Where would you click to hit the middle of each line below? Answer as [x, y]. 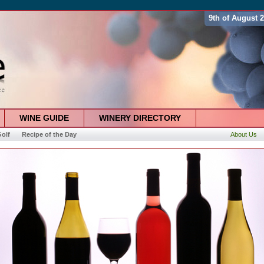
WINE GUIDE [44, 118]
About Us [243, 134]
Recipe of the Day [49, 134]
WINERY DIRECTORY [140, 118]
